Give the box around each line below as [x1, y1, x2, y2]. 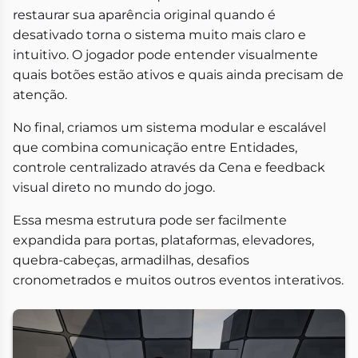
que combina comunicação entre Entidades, [13, 139, 297, 155]
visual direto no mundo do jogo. [13, 179, 215, 195]
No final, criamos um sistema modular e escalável [13, 119, 326, 135]
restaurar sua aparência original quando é [13, 6, 276, 22]
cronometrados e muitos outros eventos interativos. [13, 272, 344, 288]
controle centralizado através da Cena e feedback [13, 159, 325, 175]
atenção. [13, 86, 67, 102]
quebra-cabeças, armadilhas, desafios [13, 252, 249, 268]
